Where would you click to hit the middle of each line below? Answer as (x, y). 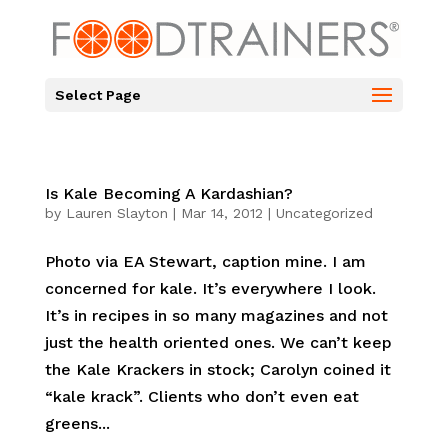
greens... (77, 423)
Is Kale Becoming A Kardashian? (168, 193)
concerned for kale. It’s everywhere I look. (210, 288)
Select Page (97, 95)
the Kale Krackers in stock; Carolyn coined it (217, 369)
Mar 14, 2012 (221, 213)
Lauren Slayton (116, 213)
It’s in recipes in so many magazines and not (216, 315)
